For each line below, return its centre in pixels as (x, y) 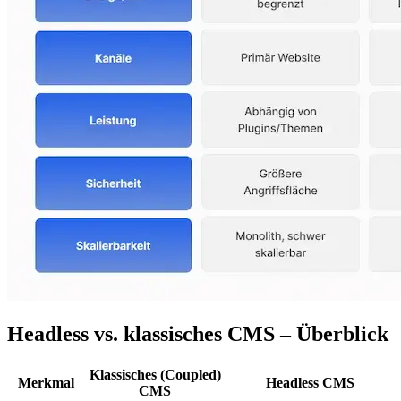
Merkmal (46, 382)
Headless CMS (310, 382)
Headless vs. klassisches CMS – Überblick (198, 333)
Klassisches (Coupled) (155, 374)
